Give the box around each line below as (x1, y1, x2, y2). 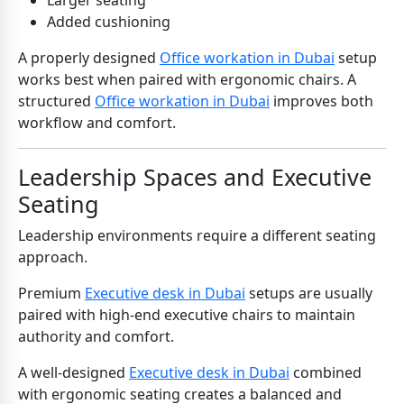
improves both (270, 91, 373, 112)
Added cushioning (47, 12, 170, 32)
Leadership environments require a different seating (18, 225, 376, 246)
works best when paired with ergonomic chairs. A (18, 69, 356, 90)
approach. (18, 247, 87, 268)
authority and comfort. (18, 326, 174, 347)
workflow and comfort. (18, 113, 176, 133)
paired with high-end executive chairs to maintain (18, 305, 355, 326)
